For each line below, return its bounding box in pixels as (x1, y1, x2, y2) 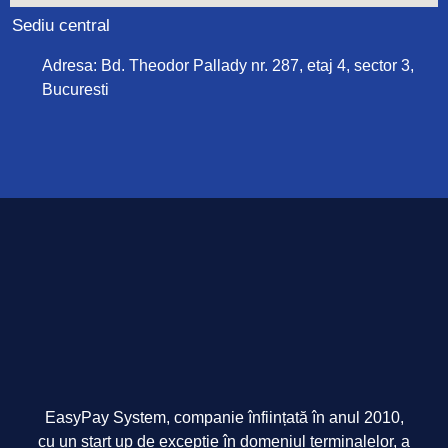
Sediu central (12, 16, 110, 35)
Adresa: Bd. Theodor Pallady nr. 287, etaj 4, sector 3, (42, 57, 414, 74)
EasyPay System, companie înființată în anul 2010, (44, 409, 404, 426)
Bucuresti (42, 81, 109, 98)
